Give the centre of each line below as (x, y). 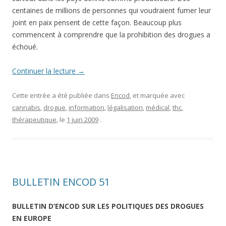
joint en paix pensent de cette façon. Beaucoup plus (97, 22)
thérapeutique (34, 120)
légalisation (125, 107)
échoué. (25, 47)
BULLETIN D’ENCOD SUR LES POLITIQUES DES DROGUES (108, 206)
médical (158, 107)
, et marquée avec (157, 95)
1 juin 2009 (82, 120)
